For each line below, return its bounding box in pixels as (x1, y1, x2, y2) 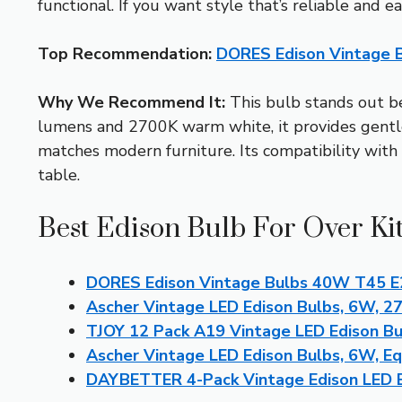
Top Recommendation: (38, 43, 212, 66)
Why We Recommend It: (38, 92, 225, 114)
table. (38, 164, 80, 187)
